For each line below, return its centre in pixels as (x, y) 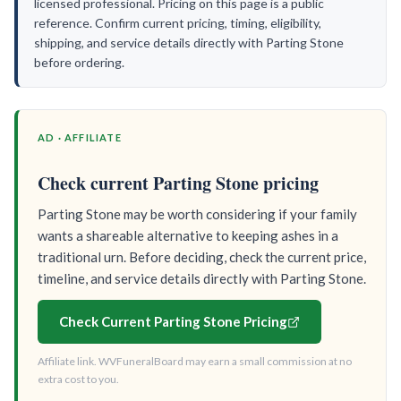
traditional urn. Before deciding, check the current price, (202, 257)
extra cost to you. (78, 379)
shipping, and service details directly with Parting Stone (189, 43)
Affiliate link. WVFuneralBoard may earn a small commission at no (195, 361)
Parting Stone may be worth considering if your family (197, 214)
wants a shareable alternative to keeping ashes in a (188, 235)
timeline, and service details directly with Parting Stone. (202, 278)
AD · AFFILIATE (80, 137)
